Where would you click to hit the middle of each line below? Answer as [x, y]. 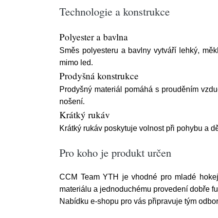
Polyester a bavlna [94, 37]
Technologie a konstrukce [115, 11]
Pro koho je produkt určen [115, 152]
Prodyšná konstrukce [99, 76]
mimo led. [76, 63]
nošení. [72, 101]
